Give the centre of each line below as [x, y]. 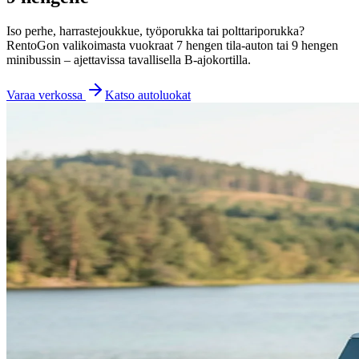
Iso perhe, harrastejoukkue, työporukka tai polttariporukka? [155, 30]
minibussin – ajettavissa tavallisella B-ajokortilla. [129, 59]
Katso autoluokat [148, 95]
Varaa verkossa [44, 95]
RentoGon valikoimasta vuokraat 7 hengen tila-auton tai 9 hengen [172, 45]
